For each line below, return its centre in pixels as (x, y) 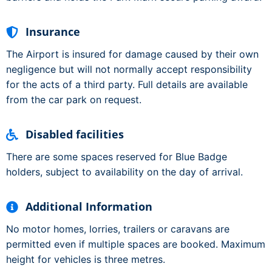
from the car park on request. (74, 100)
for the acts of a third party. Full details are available (127, 85)
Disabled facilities (75, 134)
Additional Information (89, 207)
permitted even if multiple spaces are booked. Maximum (136, 244)
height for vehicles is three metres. (86, 260)
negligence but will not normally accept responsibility (129, 70)
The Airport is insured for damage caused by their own (132, 54)
